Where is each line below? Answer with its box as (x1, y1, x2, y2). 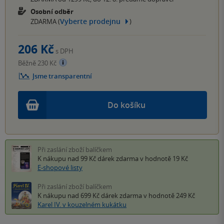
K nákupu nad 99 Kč (37, 154, 97, 163)
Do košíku (107, 99, 145, 111)
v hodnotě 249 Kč (142, 191, 195, 200)
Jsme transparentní (32, 71, 92, 81)
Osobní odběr (30, 6, 73, 16)
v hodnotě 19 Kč (138, 154, 188, 163)
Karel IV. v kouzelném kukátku (37, 200, 126, 209)
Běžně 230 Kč (18, 58, 58, 68)
